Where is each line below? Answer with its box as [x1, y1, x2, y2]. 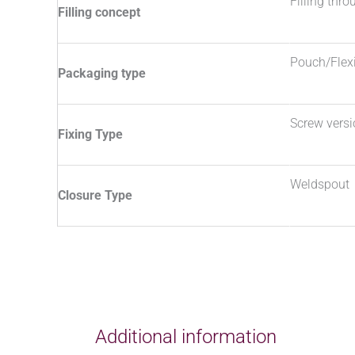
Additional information [95, 326, 277, 349]
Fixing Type [58, 127, 123, 143]
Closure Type [58, 188, 132, 204]
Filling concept [58, 5, 140, 21]
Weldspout [290, 177, 349, 193]
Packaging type [58, 66, 146, 82]
